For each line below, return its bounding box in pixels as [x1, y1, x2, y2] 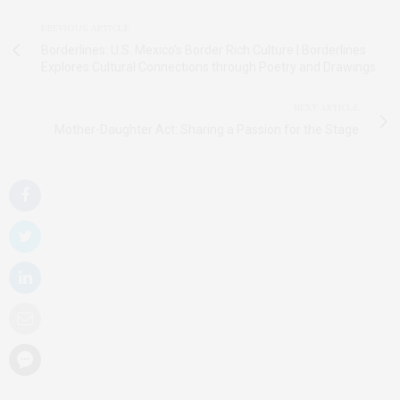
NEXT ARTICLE [294, 102, 359, 113]
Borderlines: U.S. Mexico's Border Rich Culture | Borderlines [41, 43, 366, 57]
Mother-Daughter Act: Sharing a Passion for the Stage [54, 122, 359, 137]
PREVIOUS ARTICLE [41, 22, 129, 34]
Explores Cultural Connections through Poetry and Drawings [41, 60, 376, 74]
